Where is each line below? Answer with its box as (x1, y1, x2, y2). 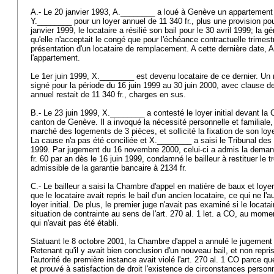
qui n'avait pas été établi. (31, 218, 121, 228)
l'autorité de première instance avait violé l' (31, 255, 180, 264)
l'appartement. (31, 53, 83, 62)
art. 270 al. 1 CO (180, 255, 239, 264)
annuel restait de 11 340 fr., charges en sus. (31, 90, 188, 99)
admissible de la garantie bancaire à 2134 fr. (31, 163, 189, 172)
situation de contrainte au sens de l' (31, 209, 156, 218)
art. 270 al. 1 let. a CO (156, 209, 235, 218)
